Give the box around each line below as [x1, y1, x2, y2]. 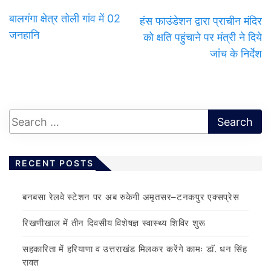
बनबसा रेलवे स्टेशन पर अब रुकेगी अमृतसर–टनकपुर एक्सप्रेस [22, 191, 240, 203]
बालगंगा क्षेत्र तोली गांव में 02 [9, 12, 120, 25]
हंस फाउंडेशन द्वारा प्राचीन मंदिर [140, 15, 262, 28]
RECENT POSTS [15, 158, 94, 169]
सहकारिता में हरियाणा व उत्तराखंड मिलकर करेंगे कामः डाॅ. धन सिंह [22, 243, 247, 255]
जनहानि [9, 28, 39, 42]
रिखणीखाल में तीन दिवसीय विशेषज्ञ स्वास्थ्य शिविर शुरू [22, 217, 206, 229]
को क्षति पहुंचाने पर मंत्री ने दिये [143, 31, 262, 44]
